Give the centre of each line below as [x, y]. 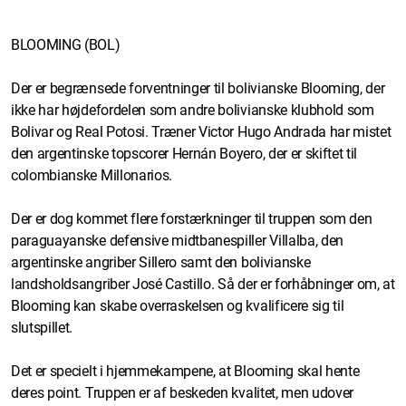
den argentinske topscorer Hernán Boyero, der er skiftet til [184, 153]
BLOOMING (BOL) [66, 44]
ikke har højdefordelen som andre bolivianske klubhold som [193, 110]
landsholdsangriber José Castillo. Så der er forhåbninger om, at [203, 284]
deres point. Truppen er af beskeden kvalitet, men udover [183, 392]
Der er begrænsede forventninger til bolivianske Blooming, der [198, 88]
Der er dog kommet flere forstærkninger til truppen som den [192, 218]
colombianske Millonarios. [92, 175]
